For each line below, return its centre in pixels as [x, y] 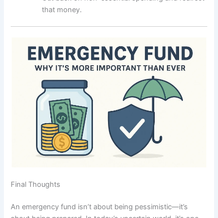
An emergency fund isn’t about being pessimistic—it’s [100, 207]
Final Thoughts [36, 184]
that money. [62, 10]
